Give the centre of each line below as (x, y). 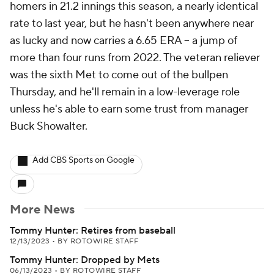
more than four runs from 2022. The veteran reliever (135, 58)
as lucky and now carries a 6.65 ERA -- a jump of (124, 41)
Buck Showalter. (49, 126)
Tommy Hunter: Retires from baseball (93, 231)
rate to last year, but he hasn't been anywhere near (132, 24)
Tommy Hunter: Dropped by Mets (85, 260)
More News (42, 210)
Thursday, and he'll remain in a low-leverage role (125, 92)
